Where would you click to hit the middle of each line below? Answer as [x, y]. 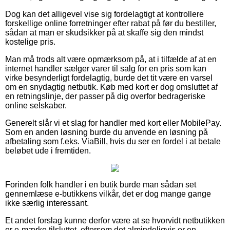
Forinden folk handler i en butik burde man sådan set [101, 185]
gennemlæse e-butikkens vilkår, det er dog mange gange [108, 194]
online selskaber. [36, 106]
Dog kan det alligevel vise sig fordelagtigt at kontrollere [104, 14]
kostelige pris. [30, 42]
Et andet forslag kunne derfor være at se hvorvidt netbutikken [115, 221]
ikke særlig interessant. [47, 203]
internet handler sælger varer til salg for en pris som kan [106, 69]
